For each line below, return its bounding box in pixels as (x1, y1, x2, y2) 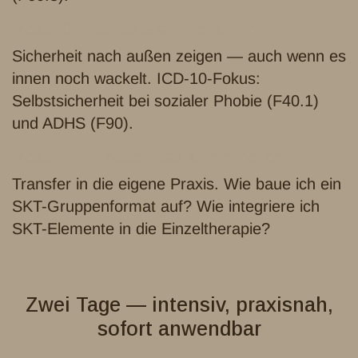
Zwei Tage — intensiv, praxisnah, (25, 293, 333, 316)
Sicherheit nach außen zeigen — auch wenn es (12, 47, 346, 66)
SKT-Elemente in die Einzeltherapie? (12, 220, 270, 238)
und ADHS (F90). (12, 114, 133, 133)
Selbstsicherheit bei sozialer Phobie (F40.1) (12, 92, 319, 110)
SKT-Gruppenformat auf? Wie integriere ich (12, 197, 320, 216)
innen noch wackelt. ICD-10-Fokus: (12, 70, 261, 88)
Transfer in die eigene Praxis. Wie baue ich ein (12, 175, 341, 193)
